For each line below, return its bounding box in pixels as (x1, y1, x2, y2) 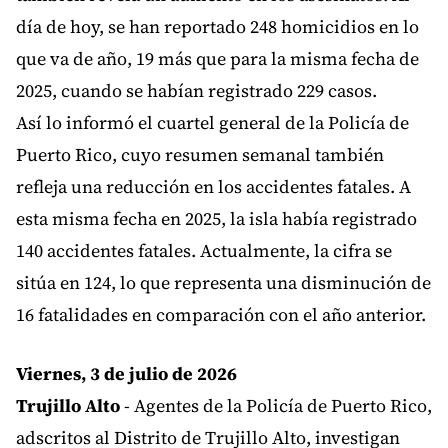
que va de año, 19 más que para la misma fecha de (16, 46, 419, 72)
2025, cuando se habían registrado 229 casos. (16, 78, 377, 104)
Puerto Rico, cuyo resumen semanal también (16, 142, 384, 168)
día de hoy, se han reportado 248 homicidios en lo (16, 14, 419, 40)
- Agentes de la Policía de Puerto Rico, (120, 393, 432, 419)
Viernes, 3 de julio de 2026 (16, 361, 237, 387)
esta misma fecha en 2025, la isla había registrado (16, 206, 417, 232)
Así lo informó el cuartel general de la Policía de (16, 110, 409, 136)
